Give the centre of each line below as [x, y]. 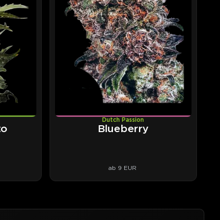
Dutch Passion [123, 120]
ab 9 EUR [122, 168]
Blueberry [123, 129]
